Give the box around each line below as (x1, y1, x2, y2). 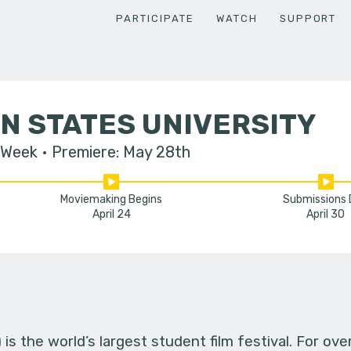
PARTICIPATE (116, 12, 194, 24)
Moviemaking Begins (60, 193, 163, 207)
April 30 (306, 208, 346, 222)
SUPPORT (279, 12, 337, 24)
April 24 (92, 208, 131, 222)
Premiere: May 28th (51, 142, 190, 161)
